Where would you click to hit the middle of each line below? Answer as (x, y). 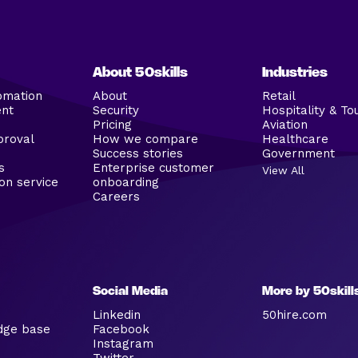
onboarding (126, 183)
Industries (295, 73)
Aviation (285, 125)
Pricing (112, 125)
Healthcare (296, 139)
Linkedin (117, 315)
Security (116, 111)
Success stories (138, 154)
